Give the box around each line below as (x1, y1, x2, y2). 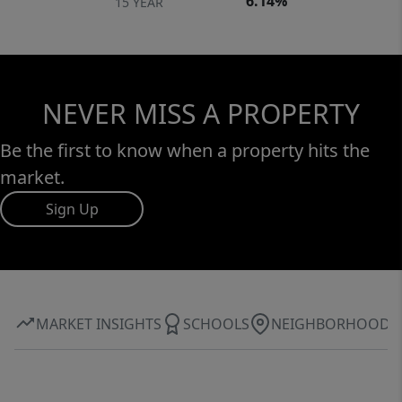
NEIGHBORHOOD (271, 313, 390, 334)
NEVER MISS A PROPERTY (42, 95, 360, 133)
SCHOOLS (183, 313, 249, 334)
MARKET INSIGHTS (36, 313, 162, 334)
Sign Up (45, 199, 99, 220)
